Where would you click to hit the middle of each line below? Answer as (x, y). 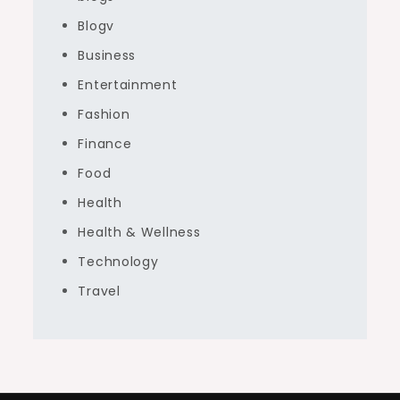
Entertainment (128, 85)
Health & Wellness (139, 232)
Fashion (104, 114)
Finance (105, 144)
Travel (99, 291)
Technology (118, 262)
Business (107, 55)
